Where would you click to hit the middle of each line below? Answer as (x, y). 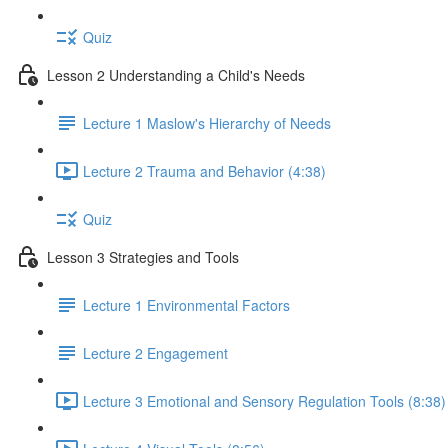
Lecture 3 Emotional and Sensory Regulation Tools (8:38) (264, 400)
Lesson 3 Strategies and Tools (143, 256)
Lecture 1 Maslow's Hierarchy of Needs (207, 122)
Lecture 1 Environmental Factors (186, 304)
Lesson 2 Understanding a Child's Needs (176, 74)
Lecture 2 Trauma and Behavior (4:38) (204, 170)
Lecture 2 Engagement (155, 352)
